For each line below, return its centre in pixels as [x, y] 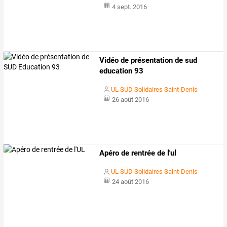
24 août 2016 [130, 182]
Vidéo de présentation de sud [148, 60]
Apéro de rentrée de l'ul [138, 153]
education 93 [122, 71]
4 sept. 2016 [129, 7]
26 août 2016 [130, 99]
